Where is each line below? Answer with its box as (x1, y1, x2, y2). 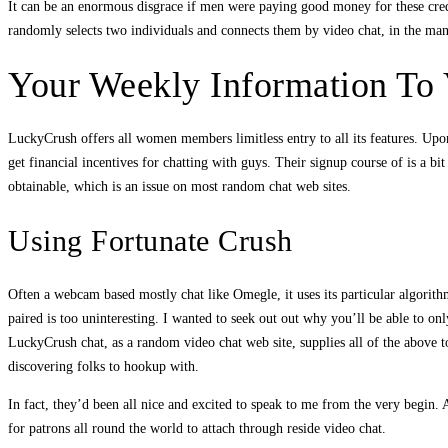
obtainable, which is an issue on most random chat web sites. (8, 178, 351, 194)
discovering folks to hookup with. (8, 358, 199, 374)
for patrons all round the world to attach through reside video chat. (8, 420, 386, 436)
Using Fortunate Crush (8, 223, 293, 257)
